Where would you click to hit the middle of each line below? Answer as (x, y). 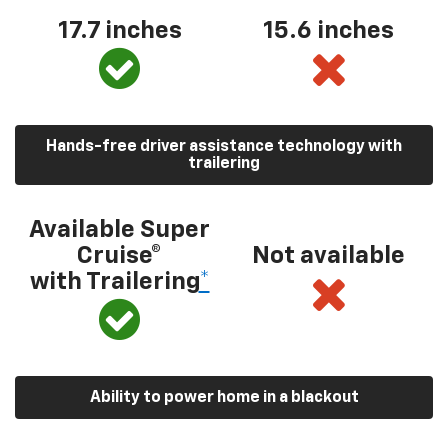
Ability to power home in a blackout (224, 398)
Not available (328, 256)
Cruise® (119, 256)
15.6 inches (328, 31)
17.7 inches (119, 31)
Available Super (119, 230)
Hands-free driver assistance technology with (224, 147)
